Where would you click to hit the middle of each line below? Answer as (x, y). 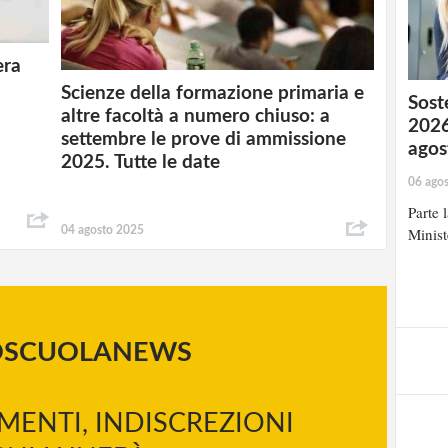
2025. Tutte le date (141, 162)
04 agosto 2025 (103, 229)
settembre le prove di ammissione (204, 139)
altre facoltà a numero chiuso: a (196, 116)
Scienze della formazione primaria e (213, 93)
